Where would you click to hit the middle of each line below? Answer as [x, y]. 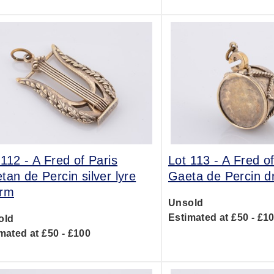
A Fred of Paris [75, 160]
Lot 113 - [195, 160]
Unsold [186, 203]
